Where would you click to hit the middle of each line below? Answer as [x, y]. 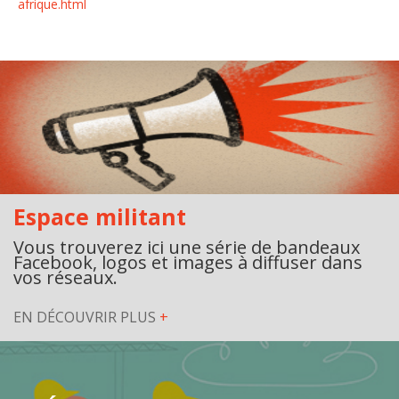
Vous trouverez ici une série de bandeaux [187, 247]
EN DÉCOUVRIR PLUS [86, 317]
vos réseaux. [65, 277]
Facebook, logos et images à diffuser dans [188, 262]
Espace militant [100, 216]
